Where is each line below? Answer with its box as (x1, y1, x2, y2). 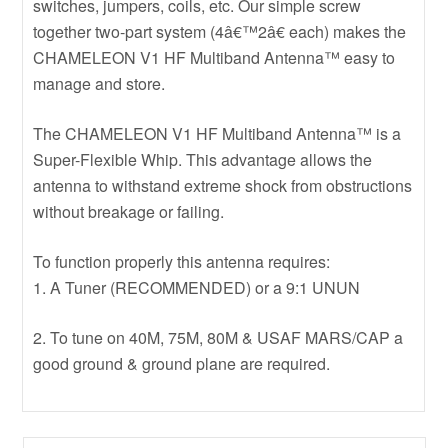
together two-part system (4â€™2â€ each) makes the (33, 19, 407, 43)
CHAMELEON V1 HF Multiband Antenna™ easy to (33, 45, 396, 69)
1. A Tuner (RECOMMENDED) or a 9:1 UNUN (33, 275, 361, 299)
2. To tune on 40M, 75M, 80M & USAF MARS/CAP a (33, 325, 404, 349)
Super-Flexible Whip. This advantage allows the (33, 147, 373, 171)
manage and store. (33, 71, 166, 95)
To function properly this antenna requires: (33, 249, 331, 273)
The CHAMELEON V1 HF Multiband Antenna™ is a (33, 121, 402, 145)
